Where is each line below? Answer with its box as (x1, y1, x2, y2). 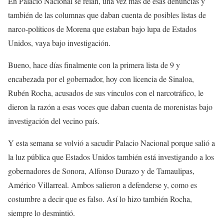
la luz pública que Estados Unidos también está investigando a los (8, 151, 214, 162)
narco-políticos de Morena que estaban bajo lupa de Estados (8, 23, 196, 34)
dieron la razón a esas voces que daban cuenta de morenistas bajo (8, 101, 212, 112)
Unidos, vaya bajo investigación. (8, 37, 110, 48)
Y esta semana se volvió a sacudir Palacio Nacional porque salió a (8, 137, 215, 148)
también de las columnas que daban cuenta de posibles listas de (8, 9, 206, 20)
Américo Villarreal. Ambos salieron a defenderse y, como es (8, 179, 197, 190)
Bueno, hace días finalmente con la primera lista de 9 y (8, 59, 180, 70)
